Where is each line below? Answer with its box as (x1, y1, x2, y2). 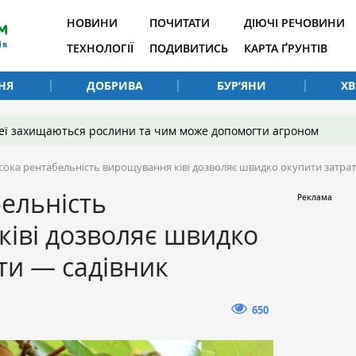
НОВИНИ (67, 15, 118, 30)
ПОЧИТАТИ (149, 15, 210, 30)
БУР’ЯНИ (217, 77, 266, 93)
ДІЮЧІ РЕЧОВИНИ (244, 15, 345, 30)
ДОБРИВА (86, 77, 143, 93)
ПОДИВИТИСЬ (149, 41, 228, 56)
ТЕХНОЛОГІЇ (67, 41, 133, 56)
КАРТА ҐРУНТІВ (244, 41, 327, 56)
